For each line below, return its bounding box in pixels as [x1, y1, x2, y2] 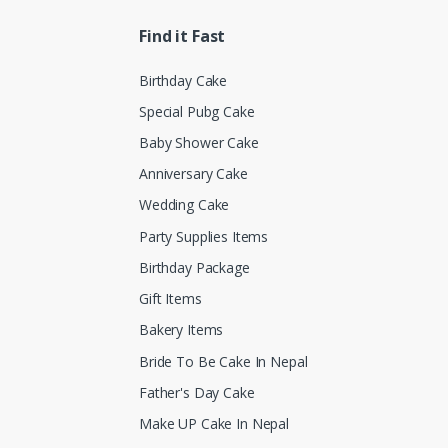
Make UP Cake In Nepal [139, 414, 289, 433]
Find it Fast [139, 25, 226, 48]
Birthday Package [139, 257, 250, 277]
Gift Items [139, 289, 202, 309]
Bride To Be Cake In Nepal [139, 351, 308, 371]
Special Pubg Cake [139, 101, 255, 121]
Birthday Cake [139, 70, 228, 90]
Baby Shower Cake [139, 133, 259, 153]
